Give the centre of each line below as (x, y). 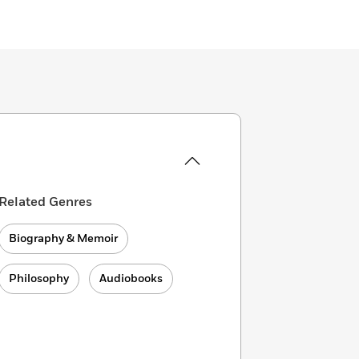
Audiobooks (131, 278)
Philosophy (39, 278)
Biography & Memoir (64, 238)
